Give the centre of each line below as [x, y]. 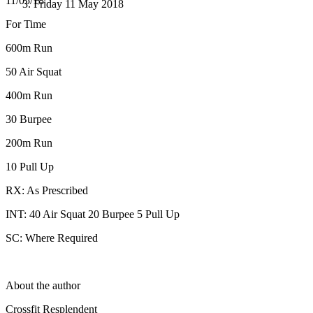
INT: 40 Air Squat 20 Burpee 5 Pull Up [93, 214]
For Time [26, 24]
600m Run [29, 48]
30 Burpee [29, 119]
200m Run [29, 143]
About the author [43, 286]
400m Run [29, 96]
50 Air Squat [34, 72]
